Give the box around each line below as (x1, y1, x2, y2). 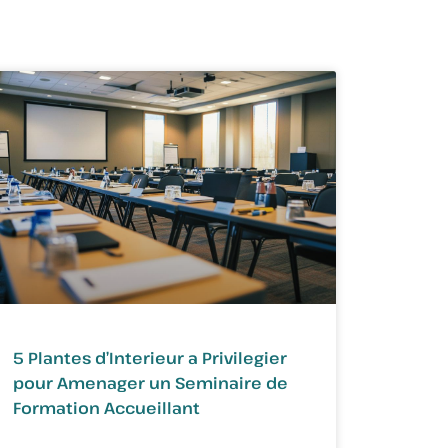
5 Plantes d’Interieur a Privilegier (12, 346, 287, 369)
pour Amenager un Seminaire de (12, 371, 288, 394)
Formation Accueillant (12, 396, 200, 419)
